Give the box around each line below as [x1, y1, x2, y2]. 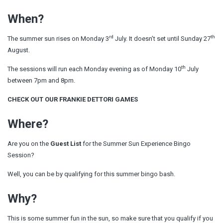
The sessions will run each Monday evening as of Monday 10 [7, 65, 181, 73]
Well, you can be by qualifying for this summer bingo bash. [7, 170, 175, 178]
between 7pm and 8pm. [7, 76, 77, 84]
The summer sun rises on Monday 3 [7, 34, 109, 42]
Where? [7, 116, 48, 131]
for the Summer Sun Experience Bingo [81, 139, 191, 147]
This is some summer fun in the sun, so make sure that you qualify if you [7, 214, 213, 222]
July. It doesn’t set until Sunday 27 [113, 34, 211, 42]
